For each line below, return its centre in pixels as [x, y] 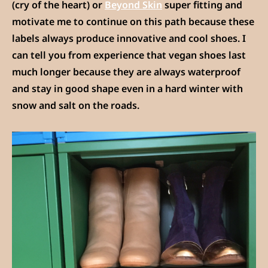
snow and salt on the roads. [76, 105]
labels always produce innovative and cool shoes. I [129, 38]
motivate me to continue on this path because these [133, 21]
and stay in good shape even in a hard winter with [127, 88]
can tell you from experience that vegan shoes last [129, 55]
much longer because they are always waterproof [126, 71]
